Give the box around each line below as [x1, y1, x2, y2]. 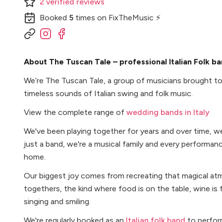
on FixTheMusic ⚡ [95, 13, 161, 22]
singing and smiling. [24, 197, 91, 206]
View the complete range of [24, 108, 126, 117]
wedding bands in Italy [126, 108, 210, 117]
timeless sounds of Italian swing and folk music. [24, 89, 193, 98]
